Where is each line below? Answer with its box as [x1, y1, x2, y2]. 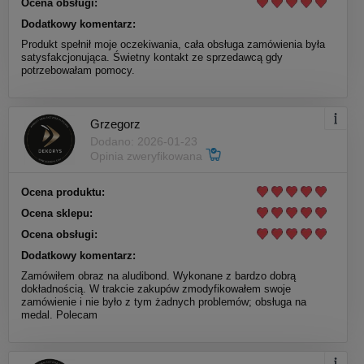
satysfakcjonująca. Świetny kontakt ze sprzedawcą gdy [21, 50, 283, 63]
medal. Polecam [21, 308, 97, 321]
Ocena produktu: [21, 185, 105, 198]
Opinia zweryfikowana [90, 149, 206, 163]
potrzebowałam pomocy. [21, 63, 135, 76]
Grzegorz [90, 117, 141, 132]
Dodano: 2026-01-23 [90, 135, 197, 149]
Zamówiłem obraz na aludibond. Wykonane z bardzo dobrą [21, 269, 296, 282]
